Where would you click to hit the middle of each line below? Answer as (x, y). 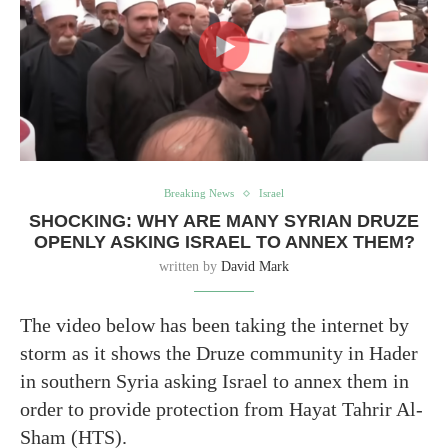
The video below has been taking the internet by (214, 325)
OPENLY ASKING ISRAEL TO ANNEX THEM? (224, 242)
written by (190, 267)
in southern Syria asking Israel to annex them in (214, 381)
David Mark (255, 267)
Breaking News (199, 193)
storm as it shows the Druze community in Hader (219, 353)
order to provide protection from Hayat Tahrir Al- (221, 409)
